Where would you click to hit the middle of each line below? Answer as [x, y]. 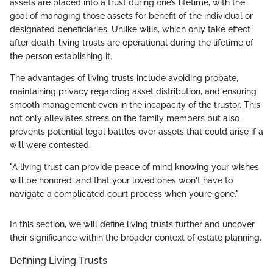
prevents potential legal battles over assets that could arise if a [136, 131]
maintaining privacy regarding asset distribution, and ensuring [133, 91]
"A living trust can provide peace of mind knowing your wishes [134, 167]
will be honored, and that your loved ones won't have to [121, 180]
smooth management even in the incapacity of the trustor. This [135, 105]
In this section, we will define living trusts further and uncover [132, 224]
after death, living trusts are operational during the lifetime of [132, 42]
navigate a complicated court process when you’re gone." [124, 193]
